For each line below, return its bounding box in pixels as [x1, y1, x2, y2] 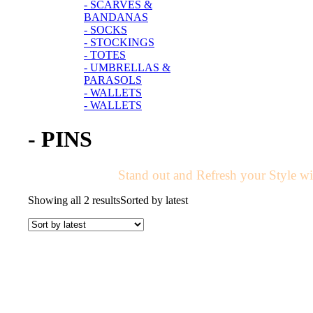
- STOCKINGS [84, 36, 154, 49]
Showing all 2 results [28, 194, 120, 206]
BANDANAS [84, 11, 148, 24]
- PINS [28, 126, 92, 152]
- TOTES [84, 49, 126, 61]
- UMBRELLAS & [84, 61, 170, 74]
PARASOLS [84, 74, 142, 87]
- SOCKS [84, 24, 127, 36]
